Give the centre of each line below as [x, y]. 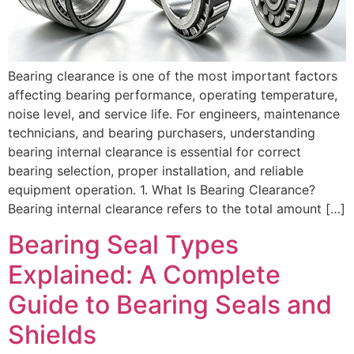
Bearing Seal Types [123, 244]
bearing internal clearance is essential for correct [154, 152]
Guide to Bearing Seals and [170, 304]
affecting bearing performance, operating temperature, [173, 95]
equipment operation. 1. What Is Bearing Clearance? [162, 190]
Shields [52, 334]
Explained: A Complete [144, 274]
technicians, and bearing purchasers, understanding [162, 133]
